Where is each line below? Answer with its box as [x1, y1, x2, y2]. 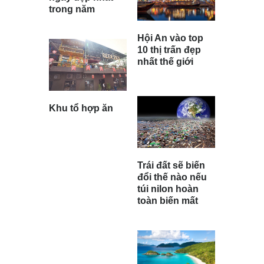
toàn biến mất [137, 195, 198, 206]
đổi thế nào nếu [137, 171, 207, 182]
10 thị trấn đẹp [137, 44, 201, 55]
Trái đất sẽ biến [137, 160, 205, 170]
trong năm [49, 4, 95, 15]
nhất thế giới [137, 56, 193, 67]
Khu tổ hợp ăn [49, 103, 113, 113]
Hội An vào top [137, 32, 203, 43]
